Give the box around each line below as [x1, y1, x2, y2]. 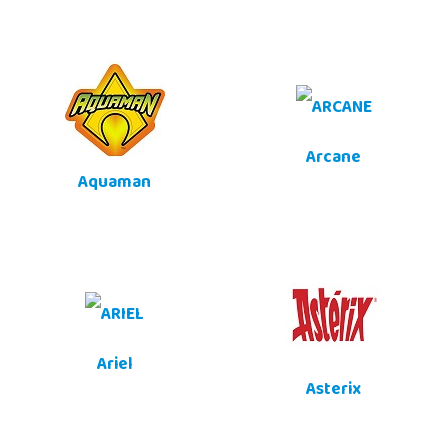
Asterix [306, 374, 361, 409]
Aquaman [78, 167, 151, 202]
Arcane [306, 142, 361, 177]
